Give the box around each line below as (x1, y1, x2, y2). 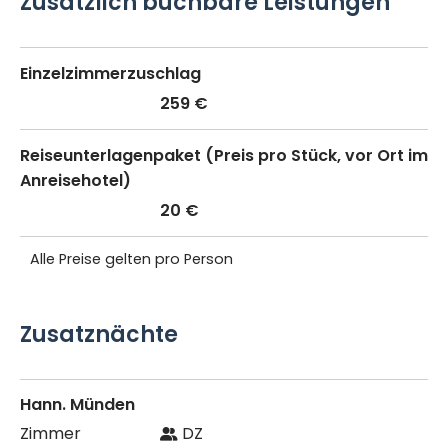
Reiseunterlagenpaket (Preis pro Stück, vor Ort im (20, 143, 428, 167)
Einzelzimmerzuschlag (20, 61, 201, 85)
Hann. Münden (20, 392, 135, 416)
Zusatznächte (20, 318, 178, 350)
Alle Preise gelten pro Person (30, 248, 233, 269)
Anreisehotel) (20, 168, 131, 192)
